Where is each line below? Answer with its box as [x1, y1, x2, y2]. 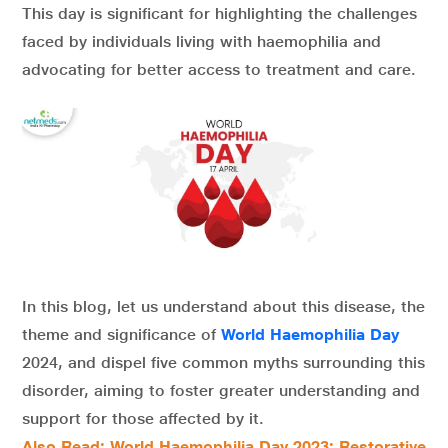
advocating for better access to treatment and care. [22, 60, 421, 79]
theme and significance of [22, 324, 221, 344]
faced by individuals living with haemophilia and [22, 32, 381, 51]
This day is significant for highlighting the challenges [22, 4, 417, 23]
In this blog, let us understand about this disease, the [22, 296, 425, 316]
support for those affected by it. [22, 408, 264, 428]
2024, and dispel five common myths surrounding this [22, 352, 425, 372]
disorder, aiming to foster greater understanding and [22, 380, 420, 400]
